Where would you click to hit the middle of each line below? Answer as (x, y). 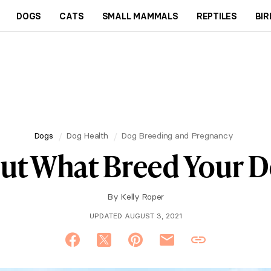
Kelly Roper (142, 197)
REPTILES (217, 16)
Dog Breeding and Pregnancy (177, 135)
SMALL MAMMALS (140, 16)
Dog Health (87, 135)
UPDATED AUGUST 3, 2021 (135, 216)
